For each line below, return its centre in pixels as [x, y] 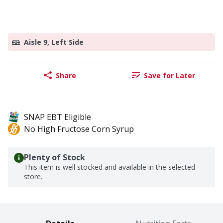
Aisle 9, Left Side [54, 42]
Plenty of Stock [55, 158]
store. [33, 177]
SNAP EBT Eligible [57, 117]
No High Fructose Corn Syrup [79, 129]
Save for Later [169, 75]
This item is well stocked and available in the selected [110, 167]
